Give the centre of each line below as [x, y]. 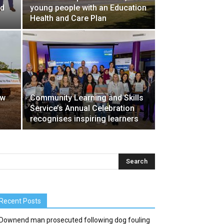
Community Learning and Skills [87, 98]
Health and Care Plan [68, 18]
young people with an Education [88, 8]
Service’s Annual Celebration [82, 108]
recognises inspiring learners [84, 119]
